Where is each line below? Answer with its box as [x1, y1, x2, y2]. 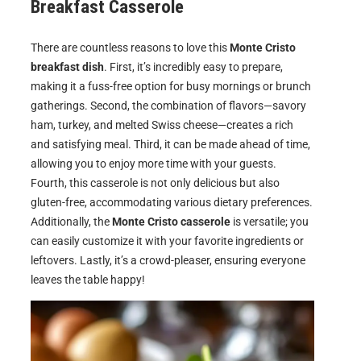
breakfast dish [31, 60, 104, 73]
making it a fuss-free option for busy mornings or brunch [31, 79, 311, 93]
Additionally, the [31, 214, 112, 228]
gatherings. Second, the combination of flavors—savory [31, 98, 306, 112]
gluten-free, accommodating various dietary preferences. [31, 195, 313, 209]
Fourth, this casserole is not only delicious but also [31, 176, 280, 189]
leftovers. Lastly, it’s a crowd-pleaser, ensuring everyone [31, 253, 305, 267]
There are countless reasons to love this [31, 40, 230, 54]
